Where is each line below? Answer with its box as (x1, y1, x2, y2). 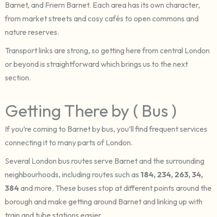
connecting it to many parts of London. (5, 137, 133, 147)
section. (5, 72, 31, 82)
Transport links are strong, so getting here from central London (5, 45, 210, 55)
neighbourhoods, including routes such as (5, 169, 140, 179)
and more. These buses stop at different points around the (19, 183, 212, 193)
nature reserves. (5, 27, 59, 37)
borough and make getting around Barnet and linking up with (5, 196, 202, 206)
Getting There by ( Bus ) (5, 99, 177, 121)
